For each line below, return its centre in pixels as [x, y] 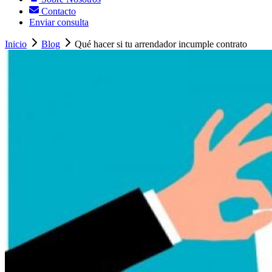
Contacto [57, 12]
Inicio [16, 44]
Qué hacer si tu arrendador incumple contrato [161, 44]
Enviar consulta [59, 22]
